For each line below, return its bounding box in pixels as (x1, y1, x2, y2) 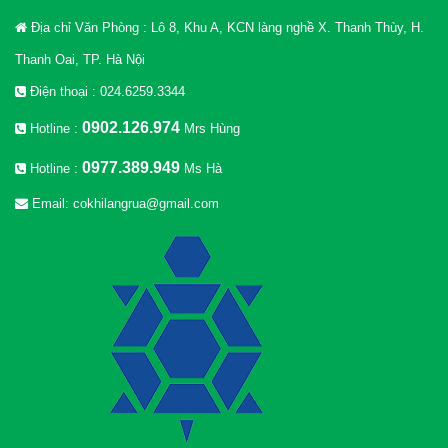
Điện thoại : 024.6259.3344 (26, 83, 185, 99)
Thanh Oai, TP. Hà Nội (15, 51, 145, 67)
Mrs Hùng (180, 120, 240, 136)
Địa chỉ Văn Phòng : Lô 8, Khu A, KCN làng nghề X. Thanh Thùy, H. (27, 19, 424, 35)
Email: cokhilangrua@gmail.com (28, 195, 219, 211)
